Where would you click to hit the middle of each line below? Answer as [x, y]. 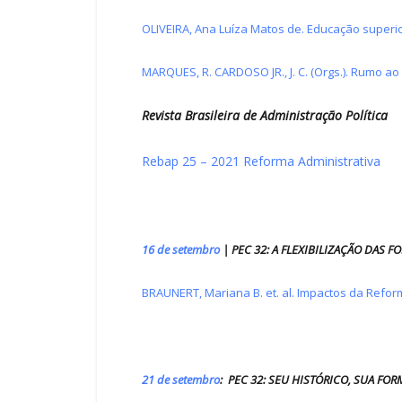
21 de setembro [181, 379]
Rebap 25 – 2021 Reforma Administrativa [261, 162]
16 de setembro [181, 250]
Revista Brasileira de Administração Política [265, 116]
